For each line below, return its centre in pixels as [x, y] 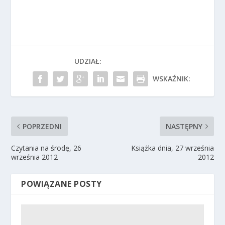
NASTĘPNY [184, 126]
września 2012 [35, 157]
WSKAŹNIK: [171, 78]
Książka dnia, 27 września [172, 148]
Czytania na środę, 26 [46, 148]
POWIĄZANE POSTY [62, 184]
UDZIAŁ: [88, 61]
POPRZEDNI [42, 126]
